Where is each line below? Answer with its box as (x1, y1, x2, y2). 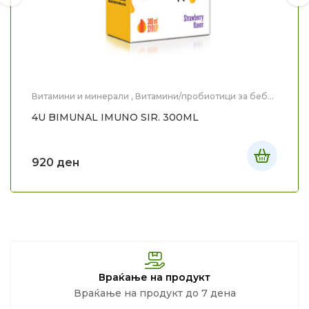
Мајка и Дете (106, 100, 161, 111)
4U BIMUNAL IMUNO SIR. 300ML (32, 110, 199, 123)
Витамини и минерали (32, 90, 129, 101)
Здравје (66, 100, 99, 111)
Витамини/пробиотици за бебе (135, 90, 273, 101)
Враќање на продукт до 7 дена (73, 286, 236, 299)
